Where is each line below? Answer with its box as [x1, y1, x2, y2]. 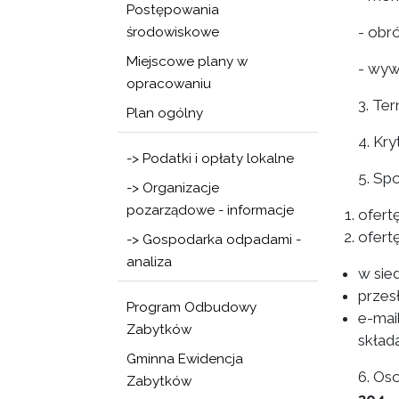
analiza [126, 254, 172, 270]
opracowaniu [126, 76, 211, 92]
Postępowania [126, 2, 219, 18]
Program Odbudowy [126, 299, 256, 315]
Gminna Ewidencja [126, 351, 243, 367]
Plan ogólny [126, 105, 203, 121]
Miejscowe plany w [126, 53, 248, 69]
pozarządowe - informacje [126, 202, 294, 218]
